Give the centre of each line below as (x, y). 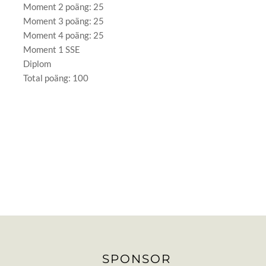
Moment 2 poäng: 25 (63, 7)
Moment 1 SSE (51, 49)
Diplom (37, 64)
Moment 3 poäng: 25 (63, 21)
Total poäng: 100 (56, 78)
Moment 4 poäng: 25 (63, 35)
